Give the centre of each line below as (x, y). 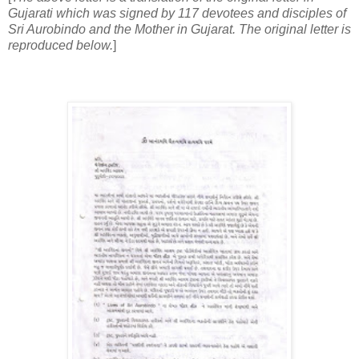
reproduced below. (61, 45)
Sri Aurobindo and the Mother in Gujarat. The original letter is (179, 29)
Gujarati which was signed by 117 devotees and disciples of (177, 13)
